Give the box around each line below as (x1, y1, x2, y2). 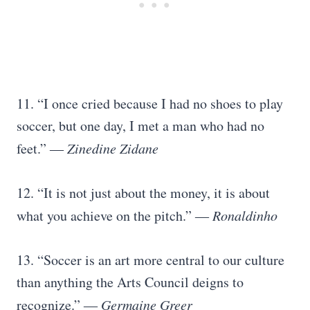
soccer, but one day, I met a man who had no (17, 116, 264, 135)
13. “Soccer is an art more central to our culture (17, 250, 284, 269)
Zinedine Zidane (67, 139, 158, 157)
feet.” (17, 139, 50, 158)
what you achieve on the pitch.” (17, 206, 195, 225)
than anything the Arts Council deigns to (17, 273, 244, 291)
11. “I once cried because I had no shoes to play (17, 94, 283, 113)
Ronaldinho (212, 206, 277, 224)
